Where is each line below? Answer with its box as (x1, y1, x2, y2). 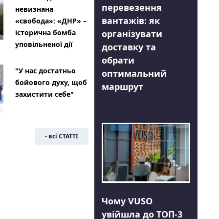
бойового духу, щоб (15, 78, 87, 88)
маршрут (101, 81, 143, 93)
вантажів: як (101, 15, 160, 27)
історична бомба (15, 28, 76, 38)
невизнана (15, 4, 53, 14)
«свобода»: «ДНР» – (15, 16, 87, 26)
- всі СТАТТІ (44, 132, 78, 141)
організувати (101, 28, 162, 40)
